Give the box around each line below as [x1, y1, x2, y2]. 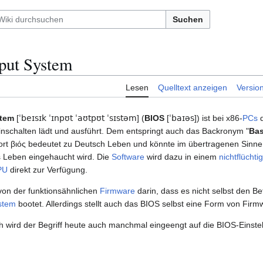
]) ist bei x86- [194, 113, 242, 123]
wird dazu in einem [144, 152, 219, 162]
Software [112, 152, 144, 162]
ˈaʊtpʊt [75, 113, 104, 123]
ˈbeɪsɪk [19, 113, 46, 123]
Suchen [173, 15, 203, 24]
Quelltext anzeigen [158, 83, 227, 93]
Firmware [100, 186, 135, 196]
